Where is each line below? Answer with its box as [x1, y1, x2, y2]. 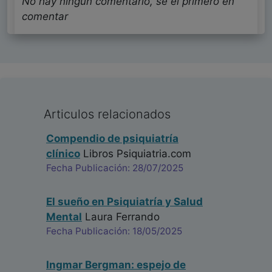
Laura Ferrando [82, 211, 160, 223]
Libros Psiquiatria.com [80, 148, 191, 160]
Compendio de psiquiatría [46, 132, 178, 145]
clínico [46, 148, 80, 160]
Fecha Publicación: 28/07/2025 [46, 162, 183, 174]
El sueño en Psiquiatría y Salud [46, 195, 203, 208]
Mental [46, 211, 82, 223]
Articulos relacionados [44, 107, 171, 122]
